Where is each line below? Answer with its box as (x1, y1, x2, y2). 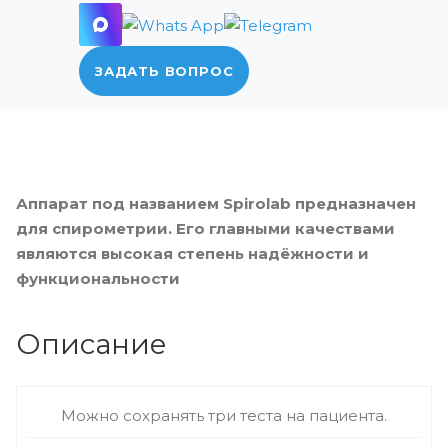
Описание (16, 327, 167, 361)
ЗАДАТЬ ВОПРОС (95, 63, 234, 79)
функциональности (16, 269, 180, 288)
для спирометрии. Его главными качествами (16, 219, 395, 238)
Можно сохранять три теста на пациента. (61, 406, 387, 425)
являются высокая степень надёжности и (16, 244, 369, 263)
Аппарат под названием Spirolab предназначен (16, 194, 416, 213)
